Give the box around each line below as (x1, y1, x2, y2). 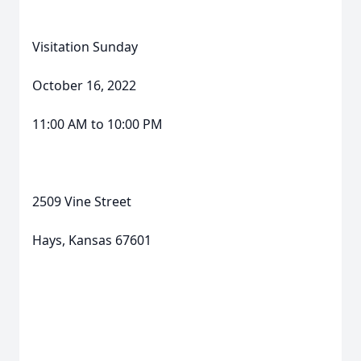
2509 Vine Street (32, 193, 131, 210)
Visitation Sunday (32, 38, 138, 56)
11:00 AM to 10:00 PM (32, 115, 163, 133)
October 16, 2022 (32, 77, 136, 94)
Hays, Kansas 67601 (32, 231, 151, 249)
